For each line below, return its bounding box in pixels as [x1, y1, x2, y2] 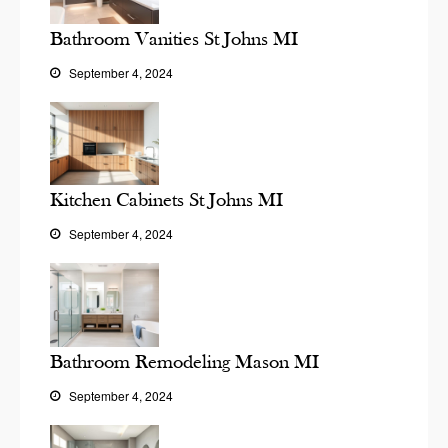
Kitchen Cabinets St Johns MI [50, 188, 283, 212]
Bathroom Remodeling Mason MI [50, 349, 319, 373]
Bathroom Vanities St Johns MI [50, 26, 298, 50]
